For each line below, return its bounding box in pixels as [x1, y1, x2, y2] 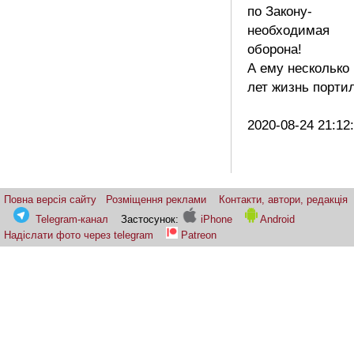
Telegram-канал [36, 213, 108, 225]
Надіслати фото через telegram [4, 228, 153, 241]
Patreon [181, 228, 217, 241]
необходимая [247, 22, 330, 38]
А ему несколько [247, 60, 349, 76]
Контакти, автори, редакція [219, 193, 348, 205]
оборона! [247, 41, 302, 57]
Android [258, 213, 296, 225]
